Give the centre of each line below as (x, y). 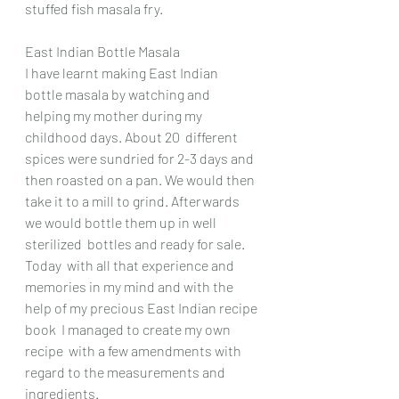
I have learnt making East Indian (123, 72)
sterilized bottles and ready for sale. (135, 243)
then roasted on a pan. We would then (141, 179)
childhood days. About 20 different (133, 136)
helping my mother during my (115, 115)
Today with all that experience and (131, 265)
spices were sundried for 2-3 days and (141, 158)
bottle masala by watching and (119, 94)
